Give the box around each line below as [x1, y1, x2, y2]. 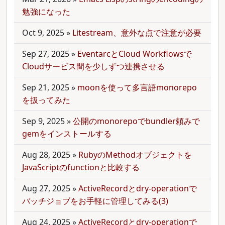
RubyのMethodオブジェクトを [78, 149, 192, 160]
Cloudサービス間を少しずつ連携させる [22, 61, 165, 72]
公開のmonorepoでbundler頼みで [73, 116, 200, 127]
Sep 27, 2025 [22, 48, 69, 59]
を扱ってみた [22, 94, 70, 105]
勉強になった [22, 6, 70, 17]
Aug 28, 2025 [22, 149, 70, 160]
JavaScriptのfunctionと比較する [22, 162, 140, 173]
